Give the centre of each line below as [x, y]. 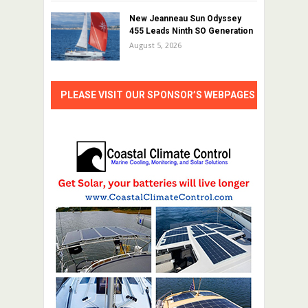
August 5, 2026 [155, 45]
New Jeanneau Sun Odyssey [185, 18]
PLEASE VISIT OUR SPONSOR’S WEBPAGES [158, 95]
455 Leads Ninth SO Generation [191, 31]
